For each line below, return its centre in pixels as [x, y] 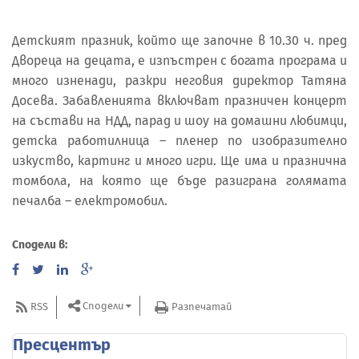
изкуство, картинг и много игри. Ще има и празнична [179, 161]
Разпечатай [202, 307]
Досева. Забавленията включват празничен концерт [179, 101]
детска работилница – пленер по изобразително [179, 141]
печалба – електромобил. [90, 201]
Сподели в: [40, 244]
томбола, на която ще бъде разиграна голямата [179, 181]
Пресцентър [62, 344]
